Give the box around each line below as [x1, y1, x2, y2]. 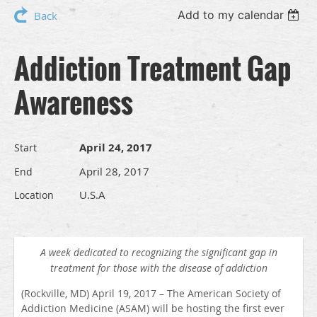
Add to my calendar [178, 8, 284, 23]
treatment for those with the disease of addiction [50, 261, 267, 275]
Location [14, 188, 54, 202]
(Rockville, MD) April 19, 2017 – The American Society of [21, 287, 281, 301]
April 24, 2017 [79, 140, 152, 156]
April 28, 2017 [79, 164, 149, 179]
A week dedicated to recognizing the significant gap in [40, 246, 277, 260]
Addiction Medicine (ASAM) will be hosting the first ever [21, 301, 284, 316]
